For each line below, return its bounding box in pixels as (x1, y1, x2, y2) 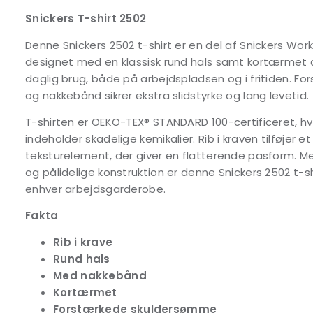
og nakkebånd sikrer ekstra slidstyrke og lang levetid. (25, 88, 310, 103)
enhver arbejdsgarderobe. (25, 182, 166, 196)
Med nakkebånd (53, 268, 147, 283)
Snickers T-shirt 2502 (25, 11, 147, 26)
